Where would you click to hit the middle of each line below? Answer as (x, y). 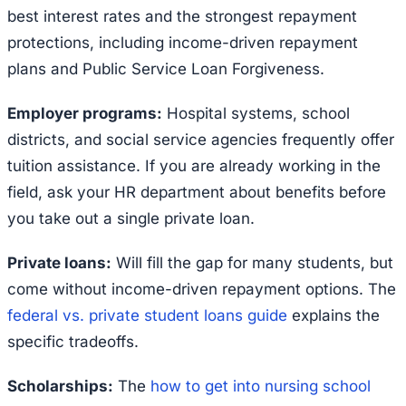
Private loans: (59, 262)
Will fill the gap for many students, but (252, 262)
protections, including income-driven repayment (183, 42)
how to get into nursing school (261, 386)
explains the (333, 315)
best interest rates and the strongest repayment (182, 16)
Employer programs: (85, 113)
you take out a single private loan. (131, 218)
